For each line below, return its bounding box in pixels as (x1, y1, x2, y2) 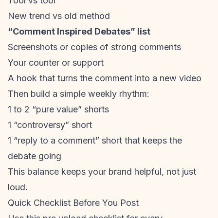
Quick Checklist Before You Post (8, 198, 139, 208)
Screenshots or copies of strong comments (8, 42, 181, 52)
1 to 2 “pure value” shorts (8, 104, 109, 114)
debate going (8, 151, 61, 161)
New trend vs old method (8, 11, 110, 21)
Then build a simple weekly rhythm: (8, 89, 149, 99)
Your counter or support (8, 57, 104, 68)
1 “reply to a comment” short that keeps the (8, 135, 182, 145)
